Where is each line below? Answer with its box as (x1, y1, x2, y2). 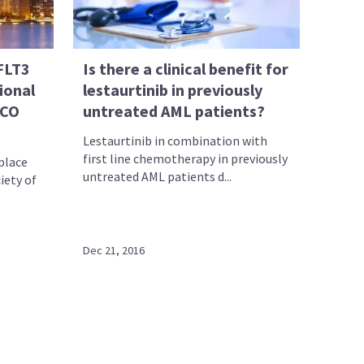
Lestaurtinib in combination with (83, 132, 268, 149)
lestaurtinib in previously (83, 79, 263, 100)
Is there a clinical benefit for (83, 58, 289, 79)
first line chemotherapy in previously (83, 149, 288, 167)
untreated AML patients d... (83, 167, 232, 184)
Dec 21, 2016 (83, 243, 145, 258)
